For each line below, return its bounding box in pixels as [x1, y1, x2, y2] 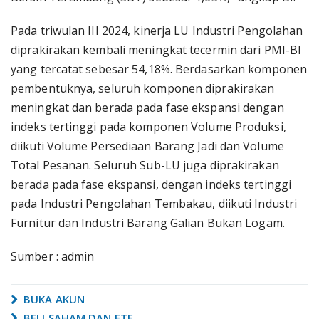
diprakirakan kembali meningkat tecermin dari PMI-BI [11, 42, 302, 58]
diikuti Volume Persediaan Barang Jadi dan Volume [11, 138, 284, 154]
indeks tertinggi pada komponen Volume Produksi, [11, 119, 286, 135]
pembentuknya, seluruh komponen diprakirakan [11, 80, 275, 96]
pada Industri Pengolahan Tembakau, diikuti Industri [11, 196, 298, 211]
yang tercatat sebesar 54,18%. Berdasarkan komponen [11, 61, 308, 77]
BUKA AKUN [21, 292, 85, 306]
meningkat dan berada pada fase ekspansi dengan [11, 100, 284, 115]
